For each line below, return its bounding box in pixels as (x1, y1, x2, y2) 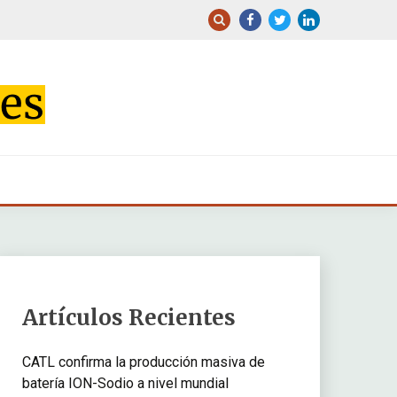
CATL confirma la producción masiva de (21, 353, 265, 370)
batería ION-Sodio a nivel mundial (21, 374, 229, 392)
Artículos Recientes (21, 303, 236, 331)
